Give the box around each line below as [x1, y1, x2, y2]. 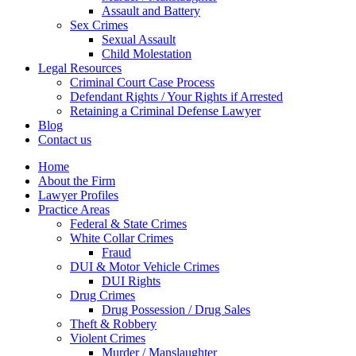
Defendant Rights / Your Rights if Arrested [70, 90, 283, 103]
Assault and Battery [102, 4, 200, 17]
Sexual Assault [102, 33, 176, 46]
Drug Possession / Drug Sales [102, 303, 250, 316]
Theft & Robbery [70, 317, 157, 331]
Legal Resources [38, 61, 122, 75]
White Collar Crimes [70, 231, 173, 245]
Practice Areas [38, 203, 110, 216]
